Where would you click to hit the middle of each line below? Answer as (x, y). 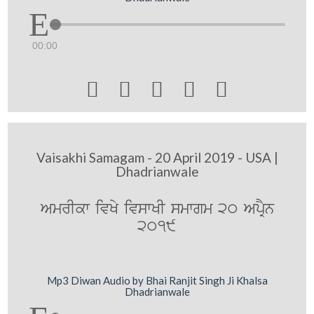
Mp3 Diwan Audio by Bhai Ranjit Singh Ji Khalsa (157, 280)
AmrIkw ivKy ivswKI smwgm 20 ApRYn (157, 209)
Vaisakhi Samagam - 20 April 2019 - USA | (157, 157)
